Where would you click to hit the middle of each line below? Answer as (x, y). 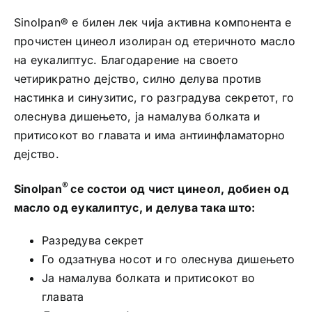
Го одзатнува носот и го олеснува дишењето (168, 259)
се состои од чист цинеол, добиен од (180, 188)
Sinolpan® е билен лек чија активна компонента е (153, 22)
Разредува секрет (92, 240)
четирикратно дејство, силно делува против (137, 78)
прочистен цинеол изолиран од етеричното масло (154, 41)
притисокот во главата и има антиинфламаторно (149, 135)
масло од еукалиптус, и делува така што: (134, 207)
